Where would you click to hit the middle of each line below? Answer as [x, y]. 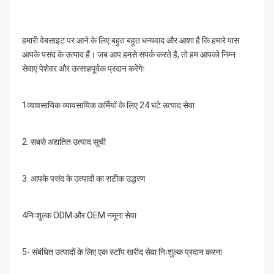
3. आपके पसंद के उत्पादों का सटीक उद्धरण [84, 179]
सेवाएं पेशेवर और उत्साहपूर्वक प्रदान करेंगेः [83, 69]
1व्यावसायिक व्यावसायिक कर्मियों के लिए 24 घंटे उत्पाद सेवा [108, 106]
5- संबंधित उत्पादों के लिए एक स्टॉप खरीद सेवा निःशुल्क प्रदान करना [122, 252]
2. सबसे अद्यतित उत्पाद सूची [64, 142]
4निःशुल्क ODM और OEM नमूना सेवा [79, 216]
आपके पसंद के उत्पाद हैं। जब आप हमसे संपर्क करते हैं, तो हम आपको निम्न [129, 55]
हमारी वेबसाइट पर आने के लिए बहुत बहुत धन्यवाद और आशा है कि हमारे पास [131, 41]
